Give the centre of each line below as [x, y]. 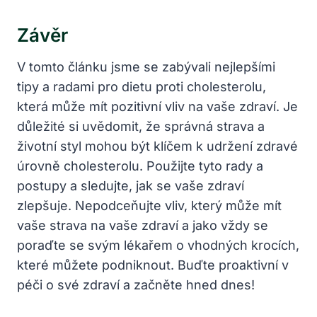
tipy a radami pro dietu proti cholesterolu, [142, 86]
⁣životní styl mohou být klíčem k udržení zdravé [157, 146]
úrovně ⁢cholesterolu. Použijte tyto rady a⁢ [140, 166]
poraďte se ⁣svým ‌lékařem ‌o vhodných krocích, [158, 245]
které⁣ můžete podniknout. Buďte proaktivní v [153, 265]
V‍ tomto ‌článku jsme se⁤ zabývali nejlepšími [146, 67]
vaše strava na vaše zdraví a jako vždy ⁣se [143, 225]
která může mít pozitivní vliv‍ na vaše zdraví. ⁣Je [157, 106]
